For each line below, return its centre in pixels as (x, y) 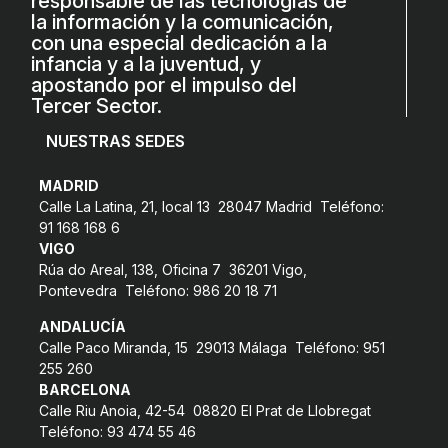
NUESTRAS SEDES (115, 141)
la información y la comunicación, (183, 21)
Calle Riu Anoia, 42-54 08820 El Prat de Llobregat (208, 410)
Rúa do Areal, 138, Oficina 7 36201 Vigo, (172, 269)
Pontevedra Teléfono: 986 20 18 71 (157, 290)
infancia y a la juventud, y (146, 63)
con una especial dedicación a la (179, 42)
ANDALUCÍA (82, 326)
